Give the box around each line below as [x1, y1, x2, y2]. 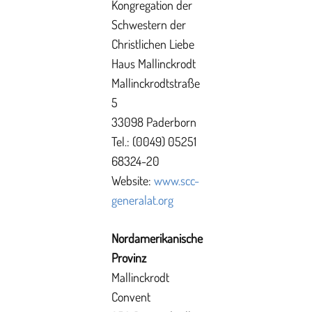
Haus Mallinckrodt [111, 56, 196, 71]
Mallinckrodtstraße [111, 75, 200, 91]
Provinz [111, 250, 146, 265]
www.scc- [154, 173, 199, 188]
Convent [111, 289, 150, 304]
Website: [111, 173, 154, 188]
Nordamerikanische [111, 231, 203, 246]
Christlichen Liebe [111, 36, 194, 52]
